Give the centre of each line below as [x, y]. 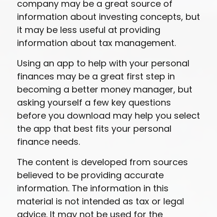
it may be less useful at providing [89, 30]
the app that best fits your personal [94, 129]
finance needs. [48, 142]
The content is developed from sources [102, 162]
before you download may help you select [108, 116]
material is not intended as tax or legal [101, 201]
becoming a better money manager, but [105, 89]
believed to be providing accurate [90, 175]
